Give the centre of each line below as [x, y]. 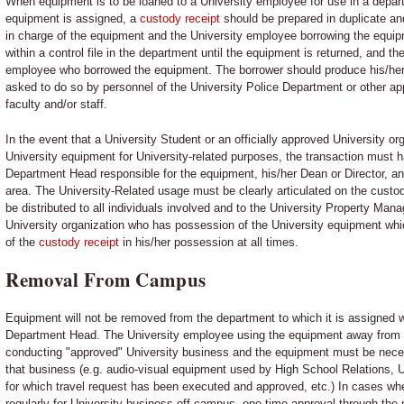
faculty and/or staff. [57, 104]
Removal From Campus [106, 279]
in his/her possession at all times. [209, 242]
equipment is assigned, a [73, 18]
